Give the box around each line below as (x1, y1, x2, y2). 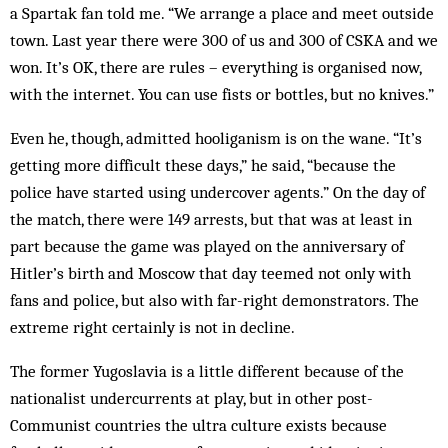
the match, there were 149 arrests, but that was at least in (10, 209, 412, 229)
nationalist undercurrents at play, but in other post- (10, 388, 373, 408)
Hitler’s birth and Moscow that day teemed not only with (10, 263, 411, 283)
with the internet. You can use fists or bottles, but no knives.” (10, 84, 434, 104)
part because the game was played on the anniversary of (10, 236, 404, 256)
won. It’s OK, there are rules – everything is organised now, (10, 57, 421, 77)
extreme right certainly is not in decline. (10, 317, 295, 337)
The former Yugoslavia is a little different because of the (10, 361, 404, 381)
